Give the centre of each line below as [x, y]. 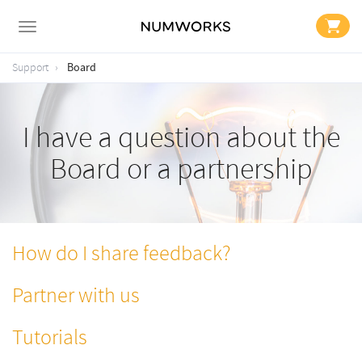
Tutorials [50, 338]
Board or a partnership [181, 169]
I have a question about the [181, 138]
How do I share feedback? [121, 254]
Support [30, 67]
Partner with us [76, 296]
